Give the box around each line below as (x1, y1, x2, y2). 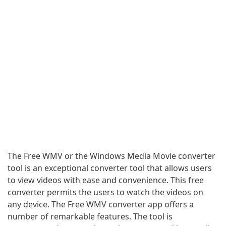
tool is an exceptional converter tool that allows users (8, 162, 212, 174)
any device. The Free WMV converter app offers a (8, 198, 194, 210)
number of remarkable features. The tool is (8, 210, 173, 222)
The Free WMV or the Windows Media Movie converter (8, 150, 215, 161)
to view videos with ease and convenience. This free (8, 174, 204, 186)
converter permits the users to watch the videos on (8, 186, 203, 198)
